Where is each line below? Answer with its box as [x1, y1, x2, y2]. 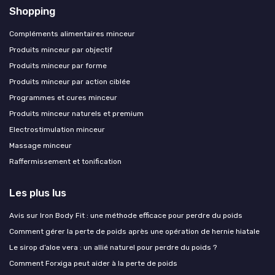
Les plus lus [9, 186, 66, 199]
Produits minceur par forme [9, 61, 107, 70]
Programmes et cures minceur [9, 93, 117, 102]
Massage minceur [9, 141, 72, 150]
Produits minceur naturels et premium [9, 109, 144, 118]
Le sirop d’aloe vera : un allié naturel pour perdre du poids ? [9, 242, 217, 252]
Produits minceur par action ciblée [9, 77, 130, 86]
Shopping [9, 4, 55, 17]
